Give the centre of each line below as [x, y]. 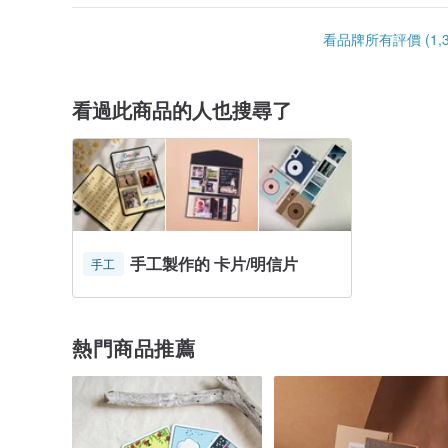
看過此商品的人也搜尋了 [182, 109]
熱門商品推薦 [133, 347]
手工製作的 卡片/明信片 [213, 263]
